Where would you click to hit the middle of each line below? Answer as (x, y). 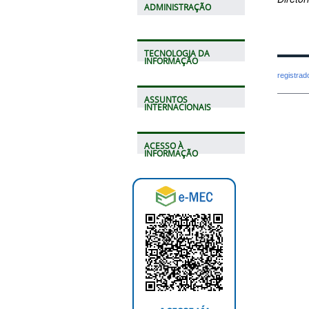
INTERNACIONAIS (177, 107)
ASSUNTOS (166, 99)
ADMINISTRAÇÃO (177, 7)
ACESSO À (163, 146)
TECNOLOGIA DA (177, 53)
